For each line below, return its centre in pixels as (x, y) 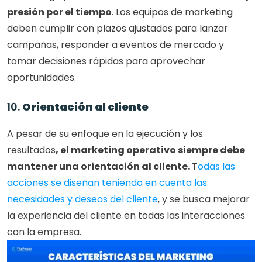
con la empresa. (44, 232)
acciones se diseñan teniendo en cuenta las (107, 183)
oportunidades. (42, 77)
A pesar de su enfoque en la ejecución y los (105, 134)
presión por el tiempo (59, 12)
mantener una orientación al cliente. (99, 166)
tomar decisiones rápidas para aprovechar (106, 61)
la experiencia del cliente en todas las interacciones (126, 216)
